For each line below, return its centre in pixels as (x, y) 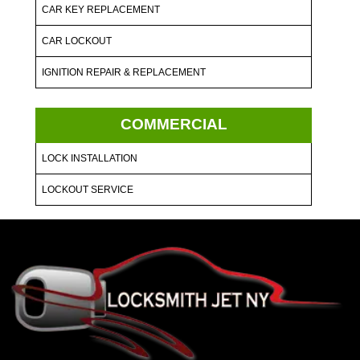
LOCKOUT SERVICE (88, 190)
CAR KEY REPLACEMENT (101, 10)
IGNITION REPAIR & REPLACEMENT (124, 73)
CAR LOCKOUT (77, 41)
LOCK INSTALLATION (90, 159)
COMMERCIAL (174, 125)
